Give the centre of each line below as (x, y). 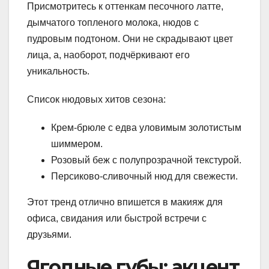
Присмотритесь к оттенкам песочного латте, (125, 7)
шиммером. (77, 144)
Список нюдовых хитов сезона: (96, 100)
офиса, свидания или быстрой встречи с (117, 219)
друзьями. (49, 235)
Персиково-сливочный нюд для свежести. (144, 177)
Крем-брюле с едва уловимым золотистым (146, 128)
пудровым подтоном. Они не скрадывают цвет (130, 39)
